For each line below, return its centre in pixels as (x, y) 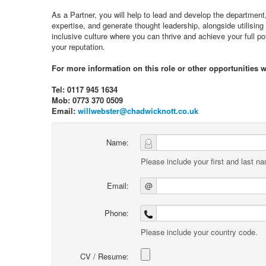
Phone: (117, 213)
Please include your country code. (199, 232)
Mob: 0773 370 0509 (87, 100)
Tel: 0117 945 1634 (85, 89)
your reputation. (78, 47)
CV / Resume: (104, 256)
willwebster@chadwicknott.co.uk (138, 111)
